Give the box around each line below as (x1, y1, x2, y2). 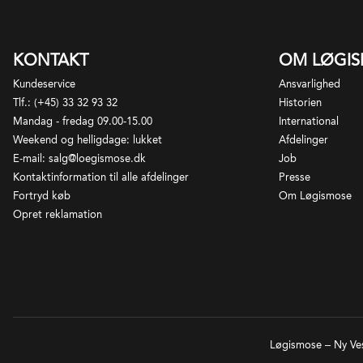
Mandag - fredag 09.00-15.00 (13, 115, 152, 127)
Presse (279, 171, 310, 183)
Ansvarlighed (279, 78, 340, 90)
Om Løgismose (279, 190, 352, 202)
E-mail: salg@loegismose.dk (13, 152, 146, 164)
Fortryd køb (13, 190, 70, 202)
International (279, 115, 339, 127)
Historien (279, 96, 322, 109)
